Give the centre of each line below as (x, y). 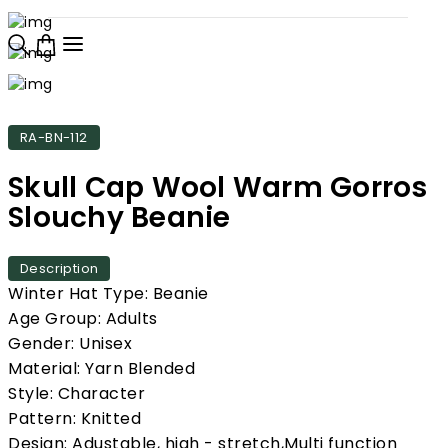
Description (59, 269)
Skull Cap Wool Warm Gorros (218, 187)
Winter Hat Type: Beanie (108, 294)
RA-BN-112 (54, 137)
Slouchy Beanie (119, 217)
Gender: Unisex (70, 344)
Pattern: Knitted (74, 419)
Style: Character (76, 394)
